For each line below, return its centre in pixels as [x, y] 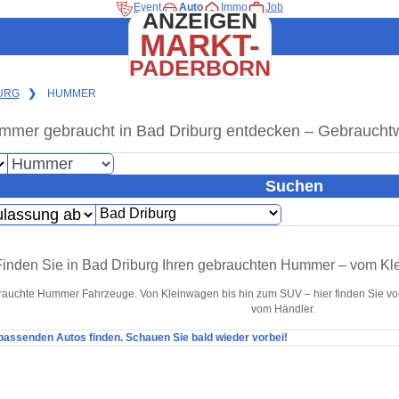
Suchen [294, 186]
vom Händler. [284, 309]
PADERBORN [199, 68]
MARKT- [199, 45]
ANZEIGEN [199, 21]
